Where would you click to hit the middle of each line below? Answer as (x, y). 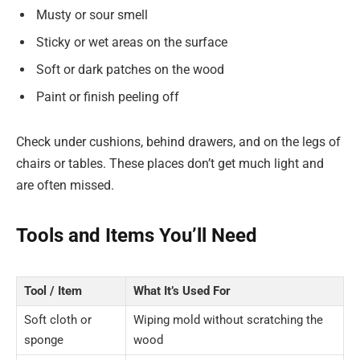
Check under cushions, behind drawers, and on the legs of (178, 142)
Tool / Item (53, 291)
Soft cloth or (58, 320)
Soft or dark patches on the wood (130, 70)
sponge (44, 340)
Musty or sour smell (92, 15)
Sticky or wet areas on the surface (132, 43)
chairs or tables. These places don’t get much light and (170, 164)
